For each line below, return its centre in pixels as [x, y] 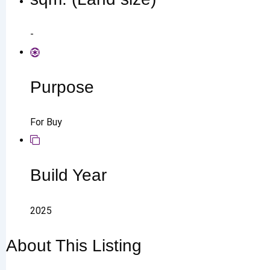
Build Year [68, 175]
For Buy [46, 122]
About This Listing [74, 245]
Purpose [62, 87]
